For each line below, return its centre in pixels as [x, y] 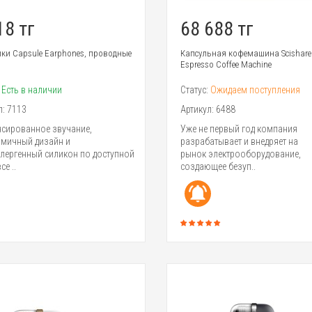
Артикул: [198, 110]
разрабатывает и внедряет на [239, 142]
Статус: [195, 90]
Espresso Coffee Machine [226, 65]
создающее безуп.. [218, 167]
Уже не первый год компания [239, 129]
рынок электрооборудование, [240, 154]
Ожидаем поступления [255, 90]
